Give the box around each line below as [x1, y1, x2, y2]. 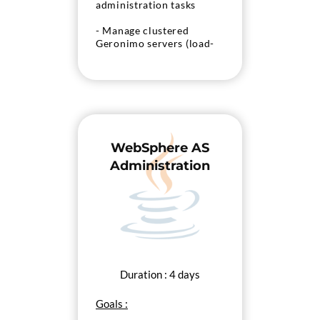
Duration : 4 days [120, 268, 200, 281]
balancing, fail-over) [96, 51, 194, 62]
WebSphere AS [111, 140, 209, 156]
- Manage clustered [96, 25, 189, 36]
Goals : [96, 296, 128, 310]
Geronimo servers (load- [96, 38, 215, 49]
